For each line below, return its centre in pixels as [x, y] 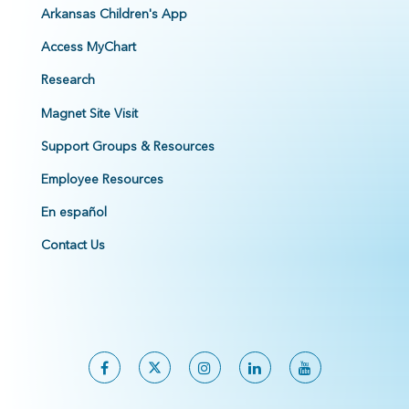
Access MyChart [89, 47]
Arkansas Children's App [114, 14]
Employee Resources [102, 179]
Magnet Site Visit [89, 114]
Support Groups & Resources [128, 147]
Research [68, 80]
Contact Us [73, 245]
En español [74, 212]
